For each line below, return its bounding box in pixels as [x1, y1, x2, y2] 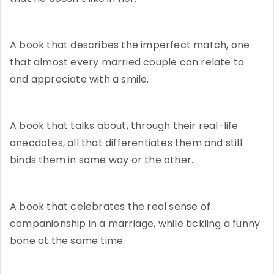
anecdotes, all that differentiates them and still [10, 135, 242, 150]
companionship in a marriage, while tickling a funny [10, 216, 261, 231]
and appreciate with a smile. [10, 72, 149, 86]
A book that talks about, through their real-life [10, 118, 239, 133]
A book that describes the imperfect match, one [10, 37, 250, 52]
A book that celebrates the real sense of [10, 199, 211, 213]
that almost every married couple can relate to [10, 54, 245, 69]
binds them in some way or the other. [10, 152, 194, 167]
